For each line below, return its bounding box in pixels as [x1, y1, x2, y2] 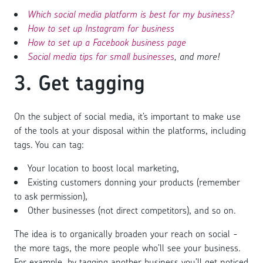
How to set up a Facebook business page [28, 36, 186, 49]
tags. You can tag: [14, 137, 84, 151]
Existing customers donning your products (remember [28, 175, 240, 188]
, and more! [174, 50, 220, 63]
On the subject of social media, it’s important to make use [14, 109, 241, 123]
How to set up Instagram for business [28, 22, 174, 35]
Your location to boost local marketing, [28, 161, 182, 174]
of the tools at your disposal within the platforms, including [14, 123, 246, 137]
